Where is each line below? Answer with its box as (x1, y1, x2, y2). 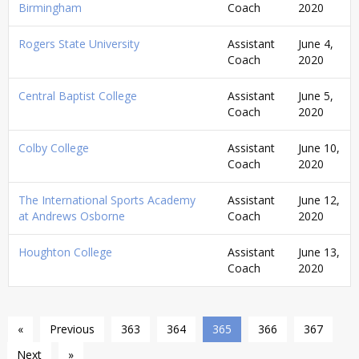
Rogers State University (18, 35, 139, 51)
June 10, (298, 139, 340, 155)
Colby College (18, 139, 89, 155)
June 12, (298, 192, 340, 208)
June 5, (298, 87, 333, 103)
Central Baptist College (18, 87, 137, 103)
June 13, (298, 244, 340, 260)
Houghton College (18, 244, 112, 260)
